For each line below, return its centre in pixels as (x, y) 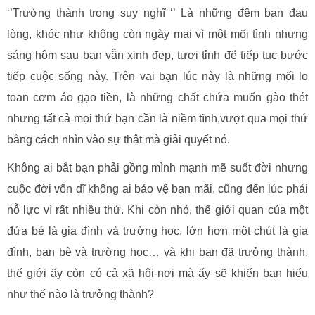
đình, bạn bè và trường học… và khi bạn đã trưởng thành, (157, 252)
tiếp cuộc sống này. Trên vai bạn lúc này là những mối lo (157, 76)
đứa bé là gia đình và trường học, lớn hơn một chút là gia (157, 231)
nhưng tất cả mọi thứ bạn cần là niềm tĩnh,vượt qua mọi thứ (157, 118)
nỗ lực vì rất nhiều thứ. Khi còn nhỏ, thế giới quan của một (157, 210)
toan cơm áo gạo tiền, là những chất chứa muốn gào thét (157, 97)
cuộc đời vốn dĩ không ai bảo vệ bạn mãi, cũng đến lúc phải (157, 189)
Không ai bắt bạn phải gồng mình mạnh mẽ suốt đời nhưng (157, 168)
